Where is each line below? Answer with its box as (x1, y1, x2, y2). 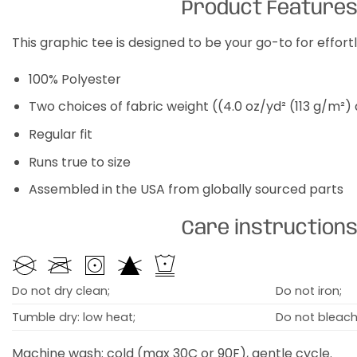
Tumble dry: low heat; (11, 308, 135, 325)
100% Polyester (28, 69, 121, 88)
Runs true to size (28, 152, 131, 171)
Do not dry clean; (11, 282, 110, 299)
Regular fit (28, 125, 92, 144)
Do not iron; (275, 282, 342, 299)
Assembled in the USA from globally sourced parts (28, 180, 343, 199)
